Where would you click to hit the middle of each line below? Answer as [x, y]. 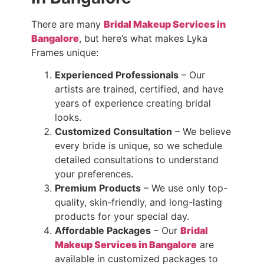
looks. [68, 118]
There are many [67, 24]
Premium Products [98, 188]
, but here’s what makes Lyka [143, 38]
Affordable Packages [103, 231]
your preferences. [94, 174]
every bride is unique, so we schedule [138, 146]
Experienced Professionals [116, 75]
